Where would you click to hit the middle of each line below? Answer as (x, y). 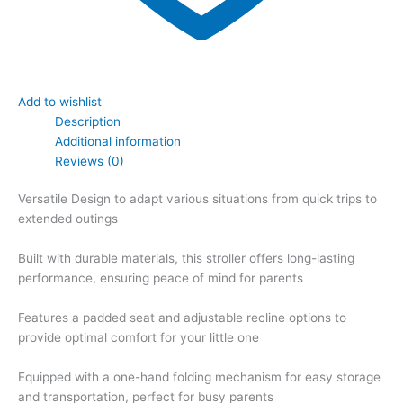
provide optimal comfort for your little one (139, 337)
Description (88, 121)
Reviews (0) (90, 161)
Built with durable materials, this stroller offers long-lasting (186, 259)
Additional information (118, 141)
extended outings (68, 219)
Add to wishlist (60, 101)
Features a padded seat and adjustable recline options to (182, 317)
